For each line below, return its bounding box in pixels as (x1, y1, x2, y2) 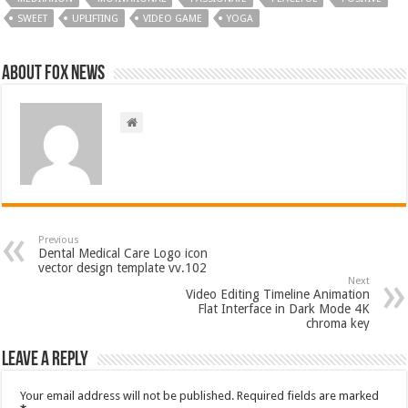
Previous (38, 234, 80, 246)
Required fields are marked (237, 389, 380, 403)
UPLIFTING (72, 13, 119, 25)
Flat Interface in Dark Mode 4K (197, 301, 370, 316)
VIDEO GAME (143, 13, 203, 25)
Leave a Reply (2, 350, 89, 371)
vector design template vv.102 (38, 260, 208, 275)
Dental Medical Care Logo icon (38, 246, 209, 260)
